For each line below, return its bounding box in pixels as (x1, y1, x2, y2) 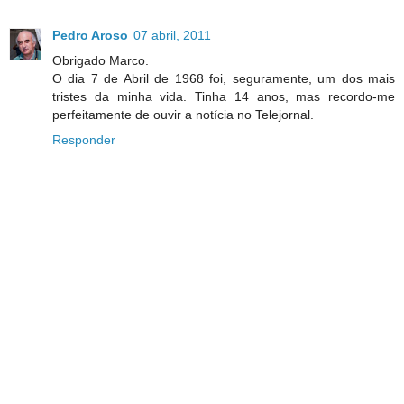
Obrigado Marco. (52, 52, 149, 68)
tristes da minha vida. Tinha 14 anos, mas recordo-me (52, 88, 395, 104)
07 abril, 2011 (133, 27, 211, 42)
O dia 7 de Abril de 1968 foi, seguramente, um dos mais (52, 70, 395, 86)
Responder (52, 132, 115, 147)
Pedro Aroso (52, 27, 128, 42)
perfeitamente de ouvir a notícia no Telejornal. (52, 106, 314, 122)
